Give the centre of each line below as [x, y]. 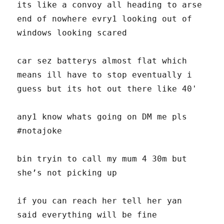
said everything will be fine [87, 215]
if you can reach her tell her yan [100, 201]
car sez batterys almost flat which [102, 61]
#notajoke [40, 131]
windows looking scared [72, 33]
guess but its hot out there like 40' [107, 89]
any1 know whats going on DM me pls [102, 117]
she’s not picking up [67, 173]
